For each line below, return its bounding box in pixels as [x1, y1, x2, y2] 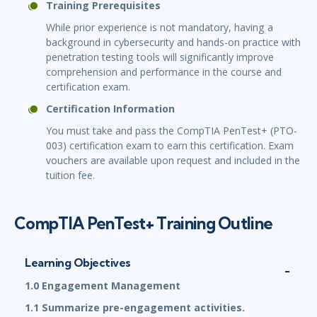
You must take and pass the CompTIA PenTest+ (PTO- [46, 124, 297, 138]
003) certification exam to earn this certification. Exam [46, 139, 294, 153]
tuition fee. [46, 168, 95, 183]
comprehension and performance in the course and [46, 65, 282, 79]
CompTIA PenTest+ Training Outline [14, 213, 273, 234]
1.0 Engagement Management [25, 279, 180, 293]
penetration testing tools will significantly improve [46, 50, 274, 64]
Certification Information [46, 102, 175, 116]
